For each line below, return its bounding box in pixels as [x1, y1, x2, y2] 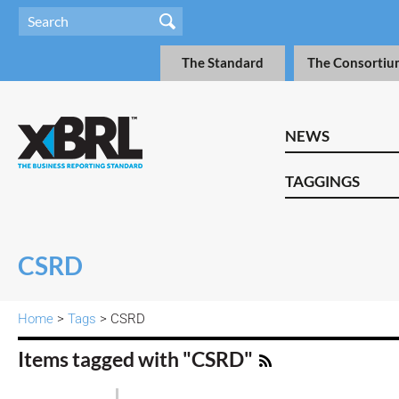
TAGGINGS [285, 172, 360, 191]
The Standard [182, 55, 264, 70]
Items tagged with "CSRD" [18, 347, 256, 371]
